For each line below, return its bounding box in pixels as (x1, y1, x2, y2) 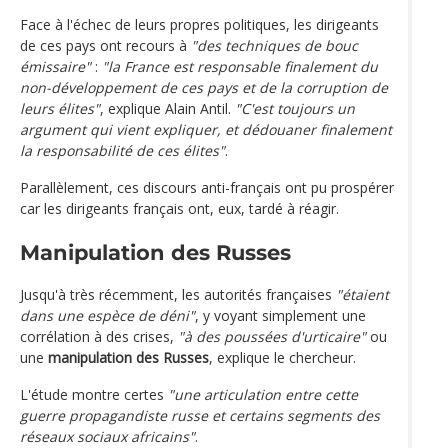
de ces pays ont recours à (20, 36, 191, 56)
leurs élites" (20, 99, 100, 119)
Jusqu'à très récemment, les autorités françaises (20, 284, 336, 304)
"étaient (336, 284, 389, 304)
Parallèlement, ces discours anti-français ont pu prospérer (20, 178, 394, 198)
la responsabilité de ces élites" (20, 141, 225, 161)
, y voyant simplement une (195, 305, 366, 325)
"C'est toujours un (235, 99, 355, 119)
